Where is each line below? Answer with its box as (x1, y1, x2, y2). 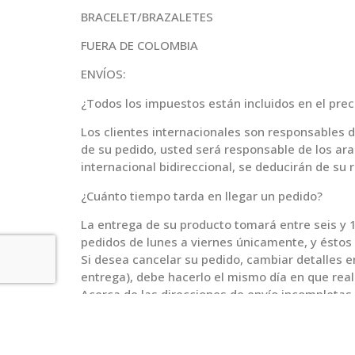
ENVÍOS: (81, 66, 126, 82)
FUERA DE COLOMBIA (81, 36, 198, 53)
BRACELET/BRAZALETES (81, 8, 213, 25)
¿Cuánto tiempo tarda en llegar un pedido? (81, 187, 323, 204)
